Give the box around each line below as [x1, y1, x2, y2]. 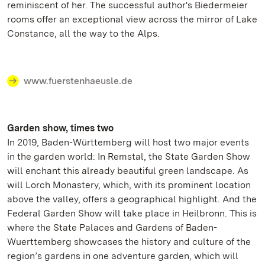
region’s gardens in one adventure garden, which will [7, 250, 238, 261]
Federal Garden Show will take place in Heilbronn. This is [7, 208, 257, 219]
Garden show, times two [7, 122, 114, 134]
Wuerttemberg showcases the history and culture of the [7, 236, 251, 247]
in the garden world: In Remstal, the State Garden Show [7, 151, 250, 162]
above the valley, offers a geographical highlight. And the [7, 193, 257, 205]
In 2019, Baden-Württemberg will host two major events [7, 137, 249, 148]
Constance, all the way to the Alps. [7, 28, 160, 39]
